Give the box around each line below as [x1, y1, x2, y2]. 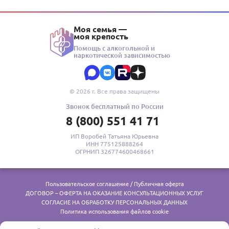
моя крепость [74, 31, 128, 41]
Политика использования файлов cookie [60, 208, 169, 215]
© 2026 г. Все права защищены [70, 87, 159, 95]
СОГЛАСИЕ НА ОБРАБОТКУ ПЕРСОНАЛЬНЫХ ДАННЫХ [41, 199, 188, 205]
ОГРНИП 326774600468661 [75, 148, 154, 155]
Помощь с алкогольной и [74, 44, 155, 52]
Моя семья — [74, 24, 127, 34]
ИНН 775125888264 [86, 140, 143, 147]
